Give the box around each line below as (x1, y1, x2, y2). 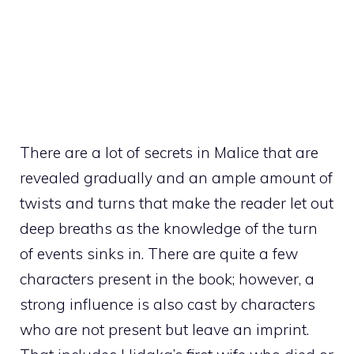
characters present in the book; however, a (20, 269, 314, 289)
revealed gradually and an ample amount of (20, 168, 333, 188)
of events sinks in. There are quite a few (20, 244, 298, 264)
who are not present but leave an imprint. (20, 320, 309, 340)
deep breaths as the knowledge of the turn (20, 219, 318, 239)
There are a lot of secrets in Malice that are (20, 143, 318, 163)
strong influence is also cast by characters (20, 295, 315, 314)
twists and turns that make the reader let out (20, 194, 333, 213)
